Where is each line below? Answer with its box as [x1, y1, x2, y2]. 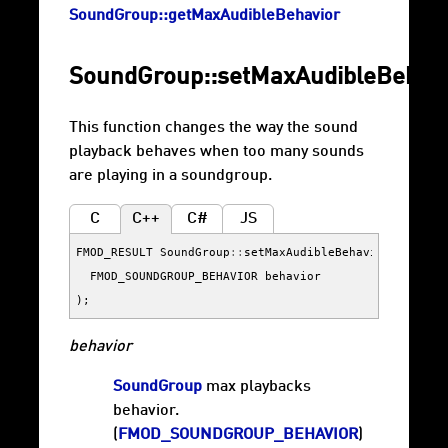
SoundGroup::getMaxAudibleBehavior [69, 8, 340, 25]
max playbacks [202, 379, 311, 396]
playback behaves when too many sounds [69, 144, 364, 161]
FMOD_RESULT [76, 245, 153, 260]
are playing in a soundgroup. [69, 168, 272, 185]
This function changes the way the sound [69, 120, 358, 137]
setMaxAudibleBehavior [244, 245, 391, 260]
